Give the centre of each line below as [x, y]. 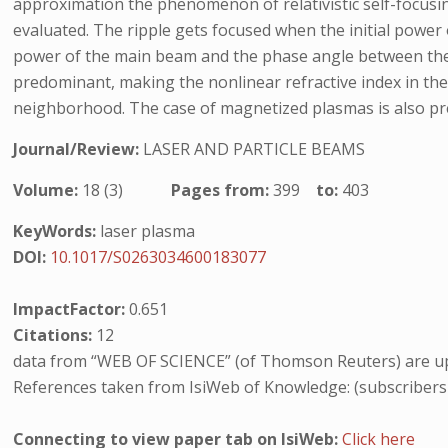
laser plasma [146, 231]
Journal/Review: [78, 149]
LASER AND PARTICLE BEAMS [254, 149]
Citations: [55, 335]
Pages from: [222, 190]
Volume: [48, 190]
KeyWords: [55, 231]
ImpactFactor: [71, 309]
